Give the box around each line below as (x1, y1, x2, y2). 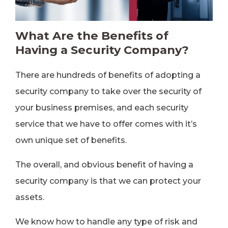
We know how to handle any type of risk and (15, 217, 197, 226)
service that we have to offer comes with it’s (15, 119, 197, 129)
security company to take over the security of (15, 87, 202, 96)
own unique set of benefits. (15, 135, 127, 145)
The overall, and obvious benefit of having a (15, 160, 193, 169)
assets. (15, 192, 44, 202)
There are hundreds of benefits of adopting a (15, 70, 201, 80)
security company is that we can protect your (15, 176, 201, 186)
